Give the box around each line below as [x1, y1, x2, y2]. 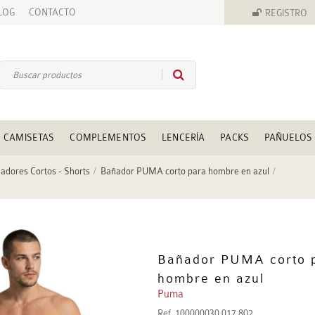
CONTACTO [29, 7, 76, 18]
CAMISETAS [4, 132, 55, 143]
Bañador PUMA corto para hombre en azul [101, 167, 269, 176]
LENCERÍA [162, 132, 205, 143]
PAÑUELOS [264, 132, 313, 143]
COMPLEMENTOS [70, 132, 147, 143]
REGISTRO [265, 8, 307, 18]
